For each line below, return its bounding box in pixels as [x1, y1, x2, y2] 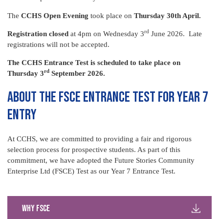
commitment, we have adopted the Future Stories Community [7, 156, 195, 164]
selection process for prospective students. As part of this [7, 146, 180, 153]
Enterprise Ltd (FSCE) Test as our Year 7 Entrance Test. [7, 167, 175, 175]
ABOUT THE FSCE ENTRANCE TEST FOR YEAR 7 [7, 88, 208, 106]
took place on [90, 12, 134, 20]
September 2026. [49, 69, 105, 77]
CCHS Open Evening [21, 12, 90, 20]
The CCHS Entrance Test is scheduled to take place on [7, 59, 180, 66]
